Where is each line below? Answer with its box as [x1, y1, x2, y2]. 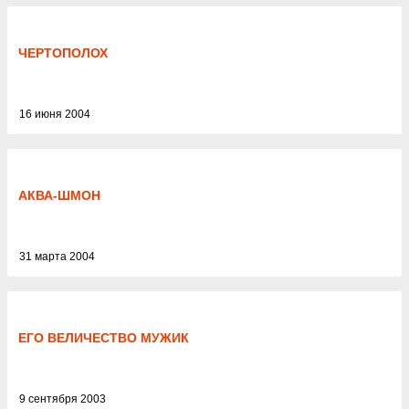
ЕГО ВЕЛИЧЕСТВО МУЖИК [18, 330, 189, 345]
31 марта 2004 [19, 250, 95, 263]
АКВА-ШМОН [18, 188, 100, 203]
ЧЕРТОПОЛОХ [18, 46, 108, 60]
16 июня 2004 [19, 108, 90, 121]
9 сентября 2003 [19, 393, 106, 405]
